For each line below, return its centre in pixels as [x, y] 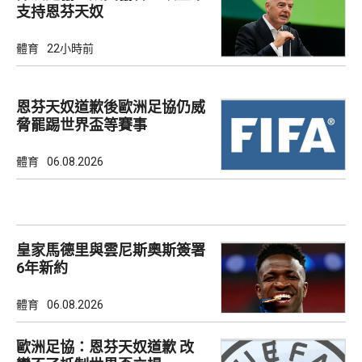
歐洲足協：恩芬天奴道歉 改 [105, 347]
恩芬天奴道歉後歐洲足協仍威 [111, 107]
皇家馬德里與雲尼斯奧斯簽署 [111, 250]
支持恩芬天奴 [60, 11]
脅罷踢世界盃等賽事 [82, 125]
